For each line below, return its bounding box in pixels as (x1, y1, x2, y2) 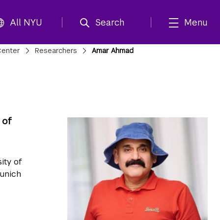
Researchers (34, 46, 77, 55)
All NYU (10, 16, 42, 28)
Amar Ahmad (91, 46, 134, 55)
